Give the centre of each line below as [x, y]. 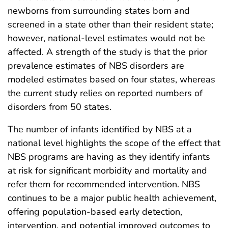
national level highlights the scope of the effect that [114, 143]
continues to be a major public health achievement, [112, 198]
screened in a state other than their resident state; [110, 25]
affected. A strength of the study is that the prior [107, 52]
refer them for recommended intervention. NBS [104, 184]
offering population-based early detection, [95, 212]
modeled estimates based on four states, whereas [111, 80]
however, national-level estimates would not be [106, 38]
